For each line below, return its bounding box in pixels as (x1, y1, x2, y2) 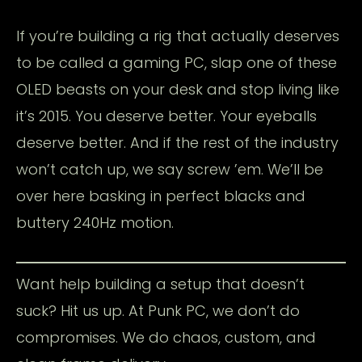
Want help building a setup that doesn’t (16, 273, 305, 294)
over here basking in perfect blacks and (16, 185, 305, 206)
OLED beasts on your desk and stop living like (16, 78, 339, 99)
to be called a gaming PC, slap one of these (16, 52, 337, 73)
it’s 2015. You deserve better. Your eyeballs (16, 105, 317, 126)
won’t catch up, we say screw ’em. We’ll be (16, 158, 323, 179)
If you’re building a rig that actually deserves (16, 25, 339, 46)
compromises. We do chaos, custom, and (16, 326, 316, 347)
